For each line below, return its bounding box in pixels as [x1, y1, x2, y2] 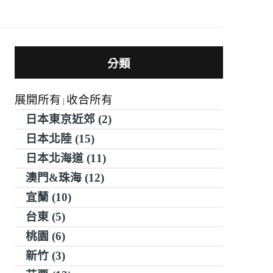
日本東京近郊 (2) [25, 113, 112, 126]
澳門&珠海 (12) [25, 171, 104, 185]
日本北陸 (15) [25, 132, 94, 146]
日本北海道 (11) [25, 152, 106, 165]
